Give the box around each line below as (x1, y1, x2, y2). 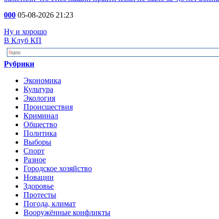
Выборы (23, 138, 51, 146)
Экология (23, 94, 55, 102)
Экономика (23, 76, 61, 85)
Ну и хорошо (4, 27, 47, 36)
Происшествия (23, 103, 73, 111)
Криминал (23, 111, 58, 120)
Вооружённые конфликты (23, 208, 110, 217)
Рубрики (4, 60, 34, 68)
